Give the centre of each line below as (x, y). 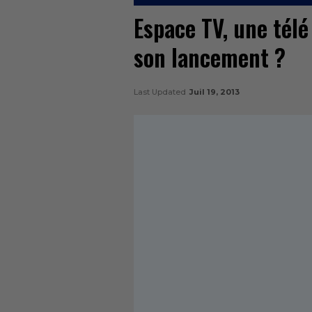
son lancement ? (210, 58)
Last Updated (161, 92)
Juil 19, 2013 (214, 92)
